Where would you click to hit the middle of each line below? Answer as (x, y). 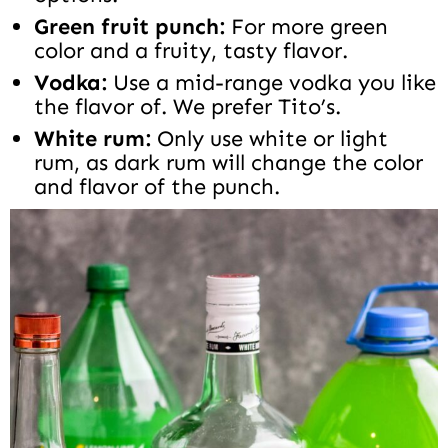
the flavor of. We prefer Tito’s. (187, 107)
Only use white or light (269, 139)
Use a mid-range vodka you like (274, 83)
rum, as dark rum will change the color (228, 163)
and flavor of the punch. (157, 187)
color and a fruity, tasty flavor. (191, 51)
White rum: (92, 139)
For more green (309, 27)
